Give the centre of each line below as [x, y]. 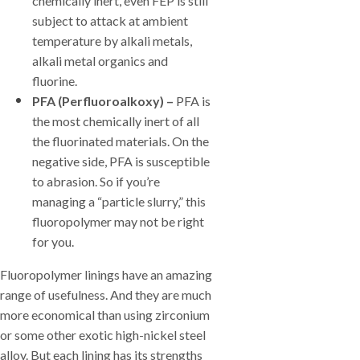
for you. [53, 241]
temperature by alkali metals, [112, 41]
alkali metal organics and [100, 61]
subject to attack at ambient [110, 20]
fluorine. [55, 81]
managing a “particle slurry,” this [119, 201]
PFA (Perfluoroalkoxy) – [103, 101]
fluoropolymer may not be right [118, 221]
